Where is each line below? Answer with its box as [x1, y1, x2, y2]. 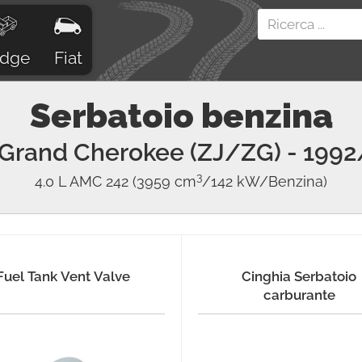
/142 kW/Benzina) [202, 173, 327, 190]
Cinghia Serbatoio [242, 268, 357, 284]
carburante [263, 287, 335, 303]
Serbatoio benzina [29, 96, 333, 136]
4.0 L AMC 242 [35, 173, 128, 190]
